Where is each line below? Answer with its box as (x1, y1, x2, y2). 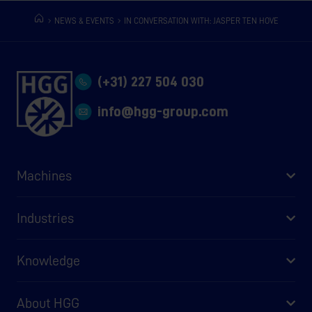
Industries (17, 211, 74, 226)
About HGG (17, 296, 79, 311)
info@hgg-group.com (97, 104, 229, 119)
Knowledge (17, 253, 80, 268)
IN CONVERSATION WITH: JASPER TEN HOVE (124, 17, 279, 26)
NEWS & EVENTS (54, 17, 114, 26)
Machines (17, 169, 72, 183)
